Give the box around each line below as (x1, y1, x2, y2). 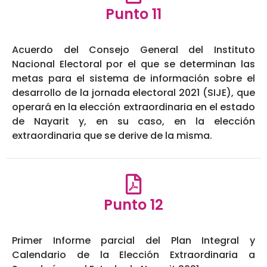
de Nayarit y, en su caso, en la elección (12, 114, 255, 129)
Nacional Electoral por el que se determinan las (12, 57, 255, 72)
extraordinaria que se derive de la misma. (12, 129, 212, 143)
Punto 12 (104, 195, 163, 215)
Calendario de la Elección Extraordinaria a (12, 248, 255, 262)
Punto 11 (105, 4, 162, 24)
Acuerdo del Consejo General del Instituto (12, 43, 255, 57)
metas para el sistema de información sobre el (12, 72, 255, 86)
